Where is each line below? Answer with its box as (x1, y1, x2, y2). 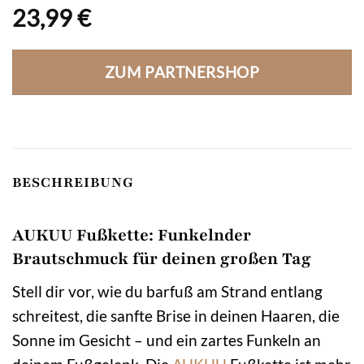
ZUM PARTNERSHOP (104, 63, 260, 82)
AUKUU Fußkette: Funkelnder (12, 223, 251, 246)
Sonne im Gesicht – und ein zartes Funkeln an (12, 331, 321, 350)
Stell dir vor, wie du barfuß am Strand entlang (12, 282, 323, 301)
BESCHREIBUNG (12, 173, 134, 193)
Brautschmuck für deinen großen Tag (12, 247, 311, 270)
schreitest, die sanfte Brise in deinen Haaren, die (12, 306, 340, 326)
